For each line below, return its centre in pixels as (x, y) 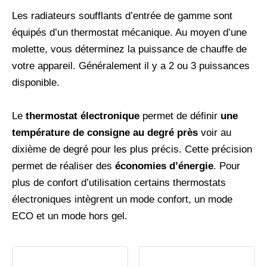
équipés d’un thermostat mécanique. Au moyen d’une (129, 33)
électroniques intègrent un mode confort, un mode (122, 199)
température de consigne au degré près (105, 132)
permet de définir (180, 116)
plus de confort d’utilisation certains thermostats (119, 182)
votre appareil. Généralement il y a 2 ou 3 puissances (131, 66)
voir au (215, 132)
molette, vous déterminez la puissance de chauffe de (129, 49)
